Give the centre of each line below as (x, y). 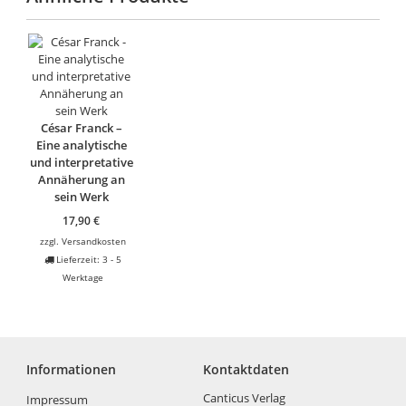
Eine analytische (81, 145)
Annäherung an (81, 180)
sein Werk (81, 197)
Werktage (83, 278)
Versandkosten (94, 242)
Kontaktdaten (246, 369)
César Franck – (81, 128)
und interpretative (81, 163)
